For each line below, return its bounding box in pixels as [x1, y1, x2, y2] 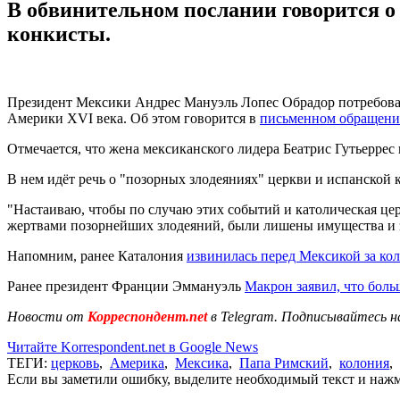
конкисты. [7, 21, 111, 46]
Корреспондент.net [84, 308, 211, 324]
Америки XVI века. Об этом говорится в [7, 110, 260, 126]
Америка [110, 354, 164, 371]
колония [339, 354, 389, 371]
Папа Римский [239, 354, 329, 371]
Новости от [7, 308, 84, 324]
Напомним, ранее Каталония [7, 247, 187, 263]
